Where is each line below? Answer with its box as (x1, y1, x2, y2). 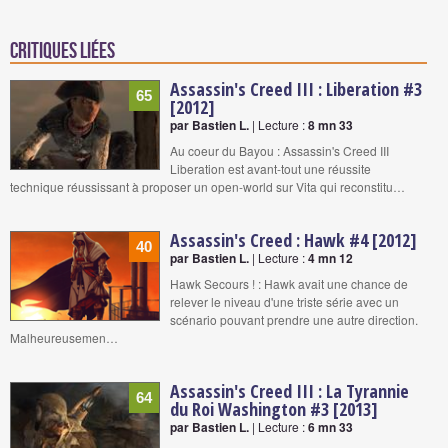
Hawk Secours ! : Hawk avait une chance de (170, 274, 408, 292)
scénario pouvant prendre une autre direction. (170, 310, 418, 328)
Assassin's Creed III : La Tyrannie (170, 378, 409, 403)
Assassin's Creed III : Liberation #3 (170, 76, 422, 101)
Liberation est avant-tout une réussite (170, 159, 371, 177)
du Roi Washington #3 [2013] (170, 396, 378, 421)
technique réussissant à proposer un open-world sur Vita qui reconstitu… (10, 177, 405, 195)
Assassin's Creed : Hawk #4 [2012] (170, 227, 417, 252)
